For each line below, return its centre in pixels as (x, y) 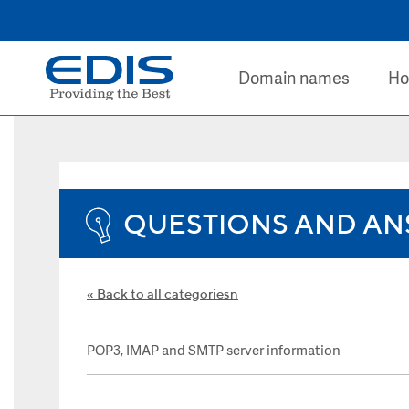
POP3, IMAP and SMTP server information (214, 352)
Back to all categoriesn (168, 294)
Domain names (294, 80)
